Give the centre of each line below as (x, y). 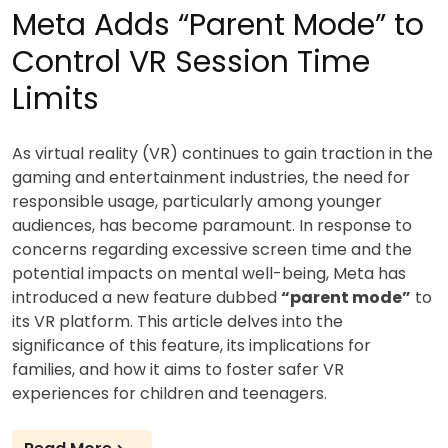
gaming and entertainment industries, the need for (211, 177)
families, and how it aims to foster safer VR (178, 369)
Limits (55, 98)
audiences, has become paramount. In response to (212, 225)
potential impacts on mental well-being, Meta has (209, 273)
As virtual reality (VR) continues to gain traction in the (222, 153)
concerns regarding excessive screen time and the (212, 249)
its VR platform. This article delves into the (177, 321)
